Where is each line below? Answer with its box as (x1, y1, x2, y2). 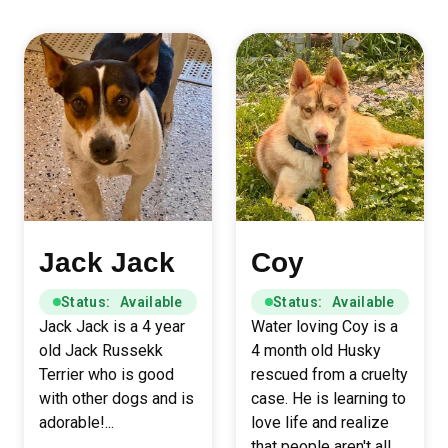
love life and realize (251, 413, 389, 432)
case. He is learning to (251, 389, 406, 408)
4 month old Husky (251, 341, 381, 360)
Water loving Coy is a (251, 317, 398, 336)
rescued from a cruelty (251, 365, 408, 384)
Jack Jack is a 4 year (39, 317, 185, 336)
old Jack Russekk (39, 341, 163, 360)
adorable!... (39, 413, 114, 432)
